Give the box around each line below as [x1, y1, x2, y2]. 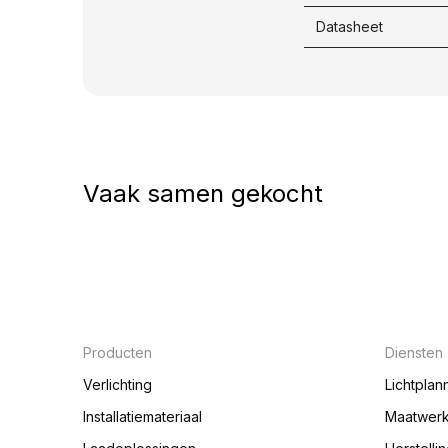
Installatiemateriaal [82, 408, 202, 426]
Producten [82, 344, 156, 362]
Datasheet [316, 18, 383, 36]
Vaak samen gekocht [82, 179, 323, 209]
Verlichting [82, 376, 152, 394]
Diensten [384, 344, 443, 362]
